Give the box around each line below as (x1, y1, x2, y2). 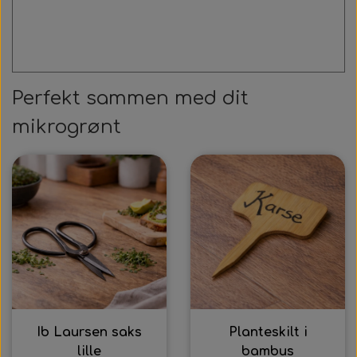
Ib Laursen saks (37, 325, 142, 339)
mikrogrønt (12, 116, 121, 138)
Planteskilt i (228, 325, 308, 339)
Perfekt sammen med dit (12, 88, 249, 109)
